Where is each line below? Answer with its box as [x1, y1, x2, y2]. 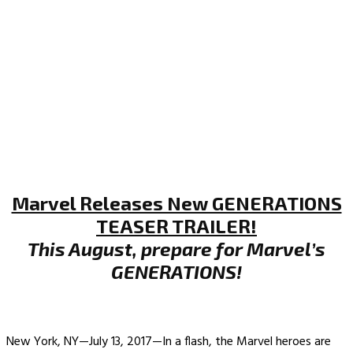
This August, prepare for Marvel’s [28, 237, 325, 261]
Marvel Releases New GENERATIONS [11, 191, 342, 215]
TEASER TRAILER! [96, 214, 257, 238]
